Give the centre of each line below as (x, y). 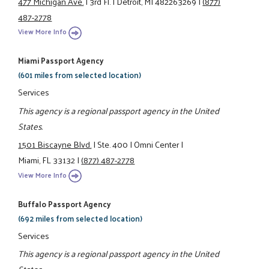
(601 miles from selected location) (80, 75)
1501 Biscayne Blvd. (55, 144)
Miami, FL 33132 (47, 160)
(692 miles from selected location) (80, 218)
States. (31, 126)
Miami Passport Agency (61, 61)
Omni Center (157, 144)
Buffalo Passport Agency (65, 204)
